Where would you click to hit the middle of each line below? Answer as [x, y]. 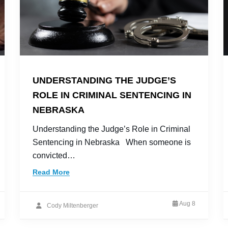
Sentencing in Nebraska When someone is [112, 142]
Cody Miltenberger [73, 205]
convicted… [54, 155]
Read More [51, 172]
